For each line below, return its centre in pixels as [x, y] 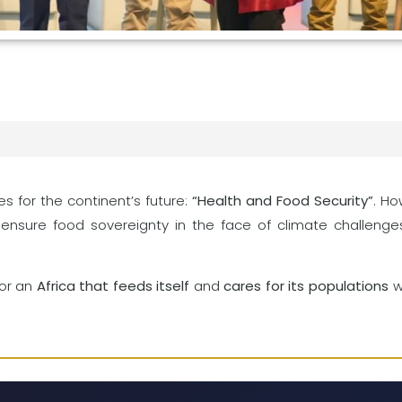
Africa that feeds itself [113, 285]
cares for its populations [306, 285]
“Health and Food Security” [283, 200]
